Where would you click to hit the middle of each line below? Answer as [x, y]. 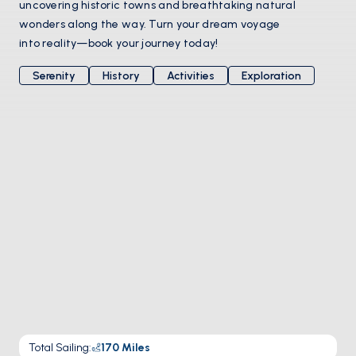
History [121, 75]
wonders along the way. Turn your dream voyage [150, 24]
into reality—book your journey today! [119, 43]
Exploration [271, 75]
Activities [191, 75]
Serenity [54, 75]
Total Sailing [59, 347]
